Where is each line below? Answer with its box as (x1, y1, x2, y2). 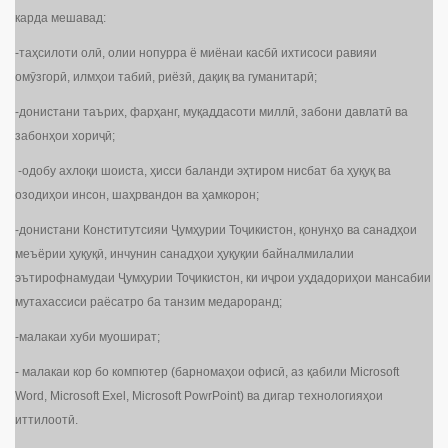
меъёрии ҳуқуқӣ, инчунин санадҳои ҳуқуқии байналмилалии (15, 247, 354, 262)
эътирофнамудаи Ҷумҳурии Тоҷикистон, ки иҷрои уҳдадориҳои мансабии (15, 271, 431, 286)
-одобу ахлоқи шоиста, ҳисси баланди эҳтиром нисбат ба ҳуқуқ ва (15, 164, 391, 179)
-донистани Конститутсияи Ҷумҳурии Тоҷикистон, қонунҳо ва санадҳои (15, 223, 417, 238)
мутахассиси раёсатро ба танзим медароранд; (15, 295, 282, 310)
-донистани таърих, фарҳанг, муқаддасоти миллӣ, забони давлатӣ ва (15, 105, 408, 120)
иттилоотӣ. (15, 413, 78, 428)
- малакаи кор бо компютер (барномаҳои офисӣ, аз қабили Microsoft (15, 365, 399, 380)
